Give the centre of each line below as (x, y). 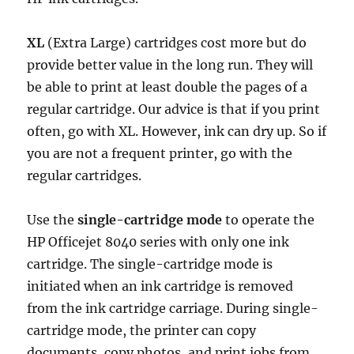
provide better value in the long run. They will (170, 65)
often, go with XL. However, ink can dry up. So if (177, 132)
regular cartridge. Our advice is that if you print (174, 109)
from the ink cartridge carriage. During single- (173, 309)
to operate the (269, 220)
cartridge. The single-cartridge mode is (150, 264)
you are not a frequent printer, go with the (160, 154)
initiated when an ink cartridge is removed (160, 286)
